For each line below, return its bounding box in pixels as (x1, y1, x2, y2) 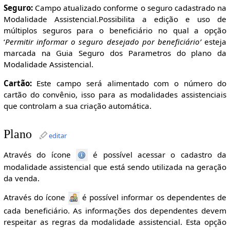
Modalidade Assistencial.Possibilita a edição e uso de (3, 13, 227, 24)
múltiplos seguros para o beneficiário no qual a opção (3, 25, 227, 35)
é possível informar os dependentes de (79, 191, 227, 202)
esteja (204, 36, 227, 47)
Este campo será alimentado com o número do (31, 78, 227, 88)
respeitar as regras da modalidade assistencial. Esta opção (3, 216, 227, 227)
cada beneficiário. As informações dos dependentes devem (3, 205, 227, 216)
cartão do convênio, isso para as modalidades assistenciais (3, 89, 227, 100)
